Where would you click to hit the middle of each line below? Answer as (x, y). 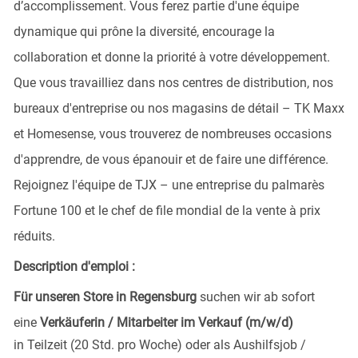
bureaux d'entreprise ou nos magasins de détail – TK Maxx (179, 108)
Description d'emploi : (74, 266)
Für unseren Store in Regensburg (105, 296)
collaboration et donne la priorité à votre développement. (171, 57)
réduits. (34, 236)
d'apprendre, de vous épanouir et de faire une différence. (171, 159)
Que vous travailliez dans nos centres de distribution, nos (173, 82)
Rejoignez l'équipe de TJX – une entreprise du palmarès (169, 185)
